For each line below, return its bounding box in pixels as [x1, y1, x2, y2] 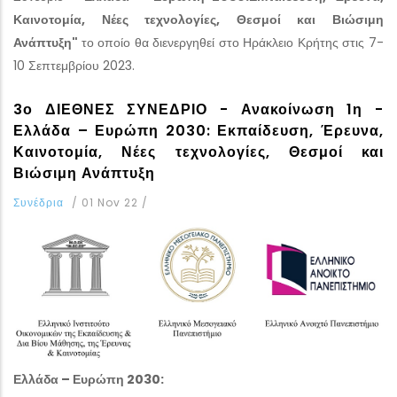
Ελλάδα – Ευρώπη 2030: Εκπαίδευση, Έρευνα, [13, 121, 384, 141]
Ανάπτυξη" [13, 34, 82, 51]
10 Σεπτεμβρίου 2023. [13, 57, 135, 74]
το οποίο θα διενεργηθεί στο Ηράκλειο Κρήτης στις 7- [81, 34, 385, 51]
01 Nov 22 [82, 195, 142, 210]
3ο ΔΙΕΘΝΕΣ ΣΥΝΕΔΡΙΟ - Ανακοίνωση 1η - [13, 99, 384, 120]
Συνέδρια [13, 195, 64, 210]
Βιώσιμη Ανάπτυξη [13, 163, 155, 183]
